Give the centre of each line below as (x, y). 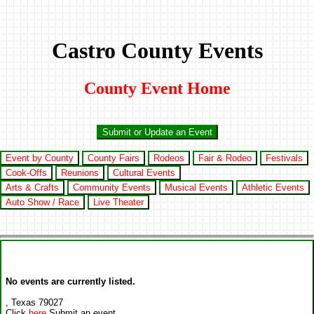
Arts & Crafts (32, 187)
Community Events (112, 187)
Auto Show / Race (42, 202)
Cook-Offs (26, 172)
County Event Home (157, 88)
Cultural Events (144, 172)
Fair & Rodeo (225, 158)
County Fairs (114, 158)
